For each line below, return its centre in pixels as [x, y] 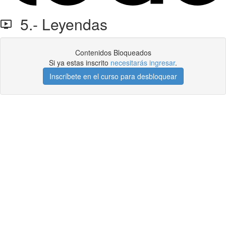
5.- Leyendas [60, 24]
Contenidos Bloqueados [113, 52]
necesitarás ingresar [143, 63]
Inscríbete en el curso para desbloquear [113, 76]
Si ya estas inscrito [80, 63]
